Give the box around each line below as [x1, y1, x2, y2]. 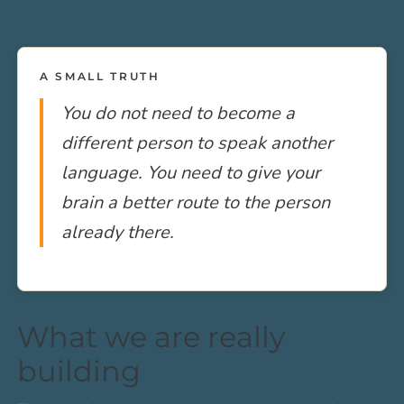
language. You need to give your [61, 160, 321, 185]
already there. [61, 219, 175, 244]
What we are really [17, 318, 286, 354]
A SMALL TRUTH [40, 69, 161, 83]
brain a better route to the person [61, 189, 331, 215]
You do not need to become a [61, 100, 296, 125]
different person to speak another [61, 130, 334, 155]
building [17, 353, 142, 389]
